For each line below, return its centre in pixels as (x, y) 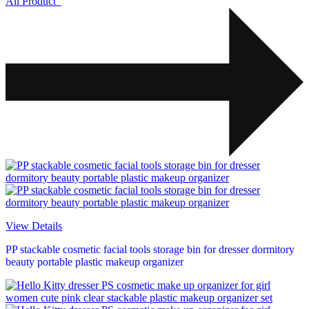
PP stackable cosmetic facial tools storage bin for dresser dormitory (150, 250)
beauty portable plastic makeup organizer (94, 262)
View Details (34, 226)
